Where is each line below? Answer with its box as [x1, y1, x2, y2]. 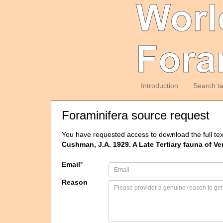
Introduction [140, 82, 178, 90]
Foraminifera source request [62, 109, 210, 122]
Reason [62, 178, 88, 186]
